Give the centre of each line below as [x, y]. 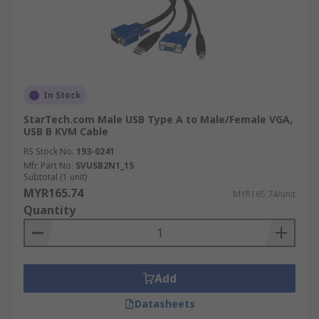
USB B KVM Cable [66, 131]
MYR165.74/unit [264, 194]
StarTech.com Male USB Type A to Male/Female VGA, [158, 119]
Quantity [49, 210]
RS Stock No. [49, 151]
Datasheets [164, 304]
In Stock [62, 95]
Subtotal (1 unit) [55, 177]
